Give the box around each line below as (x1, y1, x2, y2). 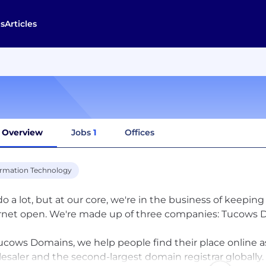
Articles (4, 18, 37, 29)
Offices (125, 126, 154, 138)
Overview (2, 126, 43, 138)
